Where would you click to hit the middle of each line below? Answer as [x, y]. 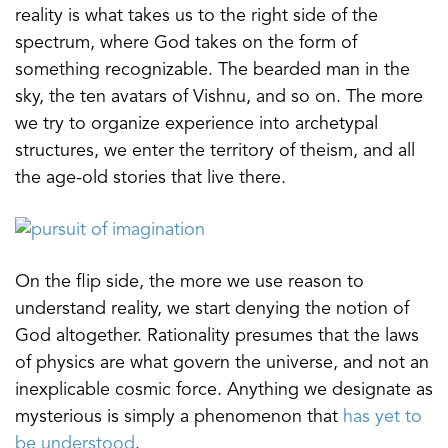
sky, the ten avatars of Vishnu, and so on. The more [219, 96]
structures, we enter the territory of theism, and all [215, 150]
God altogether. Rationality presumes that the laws [217, 335]
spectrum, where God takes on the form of [186, 42]
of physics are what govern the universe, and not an [222, 362]
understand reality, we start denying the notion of [212, 308]
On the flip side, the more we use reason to [189, 281]
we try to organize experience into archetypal [196, 123]
